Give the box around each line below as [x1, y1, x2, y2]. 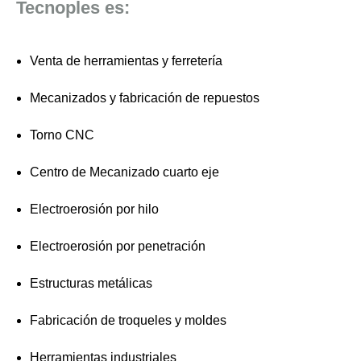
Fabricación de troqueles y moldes [30, 313, 226, 327]
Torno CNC [30, 127, 94, 142]
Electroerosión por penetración [30, 239, 205, 253]
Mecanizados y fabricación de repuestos [30, 90, 259, 105]
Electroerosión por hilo [30, 201, 159, 216]
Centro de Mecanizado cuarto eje [30, 164, 219, 179]
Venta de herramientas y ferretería [30, 53, 222, 68]
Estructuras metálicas [30, 276, 152, 290]
